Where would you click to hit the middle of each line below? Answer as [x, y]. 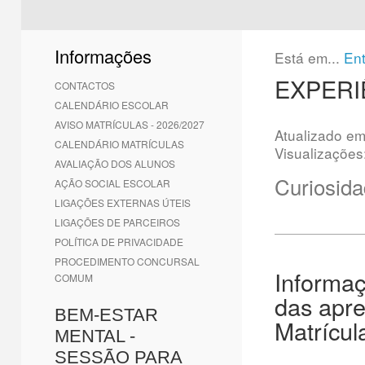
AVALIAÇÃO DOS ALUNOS [115, 163]
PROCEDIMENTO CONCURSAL [127, 261]
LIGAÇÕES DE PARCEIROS [117, 222]
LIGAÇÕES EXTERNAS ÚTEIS [123, 202]
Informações [103, 56]
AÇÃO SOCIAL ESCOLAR [112, 183]
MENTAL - [95, 336]
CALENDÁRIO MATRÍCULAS [119, 144]
